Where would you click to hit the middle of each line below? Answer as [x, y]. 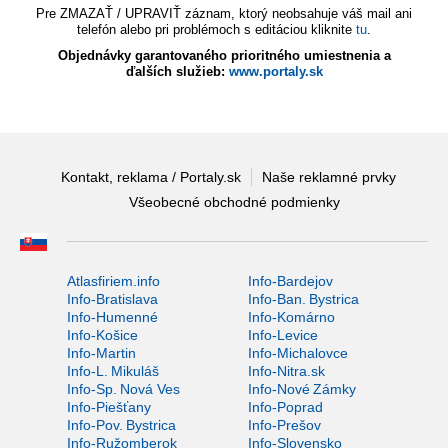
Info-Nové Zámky [301, 388]
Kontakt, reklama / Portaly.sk [150, 176]
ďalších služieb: [177, 72]
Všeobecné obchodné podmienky [234, 201]
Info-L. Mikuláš [113, 370]
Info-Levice [282, 334]
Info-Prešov [284, 424]
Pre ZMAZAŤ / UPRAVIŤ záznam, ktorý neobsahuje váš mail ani [224, 14]
